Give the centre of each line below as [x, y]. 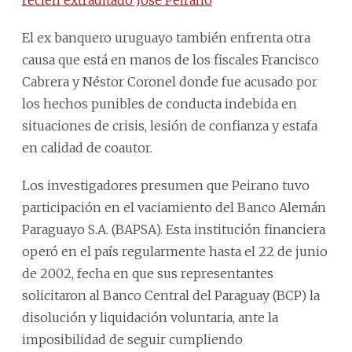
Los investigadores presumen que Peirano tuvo [166, 185]
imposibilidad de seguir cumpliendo [132, 339]
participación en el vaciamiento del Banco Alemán [174, 207]
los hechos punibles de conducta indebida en [159, 103]
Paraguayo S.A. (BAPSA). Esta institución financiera [174, 229]
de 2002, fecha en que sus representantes [148, 273]
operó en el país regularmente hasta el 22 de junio [175, 251]
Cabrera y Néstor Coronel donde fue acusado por [170, 81]
